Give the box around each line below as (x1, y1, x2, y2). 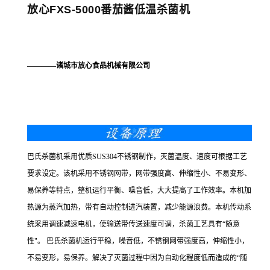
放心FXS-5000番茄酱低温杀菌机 (27, 4, 190, 16)
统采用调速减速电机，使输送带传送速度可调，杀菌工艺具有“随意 (27, 220, 240, 229)
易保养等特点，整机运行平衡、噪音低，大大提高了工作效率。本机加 (27, 186, 251, 195)
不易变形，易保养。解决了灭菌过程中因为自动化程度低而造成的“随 (27, 254, 247, 263)
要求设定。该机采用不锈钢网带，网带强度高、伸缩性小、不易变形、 (27, 169, 251, 178)
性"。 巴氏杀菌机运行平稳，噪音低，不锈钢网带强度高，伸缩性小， (27, 237, 249, 246)
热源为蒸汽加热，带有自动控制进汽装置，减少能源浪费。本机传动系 (27, 203, 251, 212)
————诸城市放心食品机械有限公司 (27, 61, 150, 70)
